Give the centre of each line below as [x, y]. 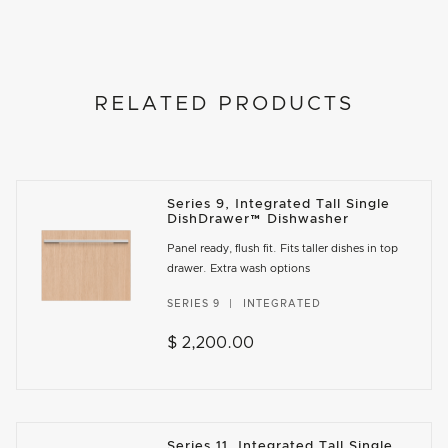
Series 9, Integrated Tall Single [278, 204]
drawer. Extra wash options [238, 268]
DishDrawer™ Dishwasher [257, 219]
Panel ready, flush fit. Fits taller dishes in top [282, 248]
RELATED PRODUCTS [224, 103]
